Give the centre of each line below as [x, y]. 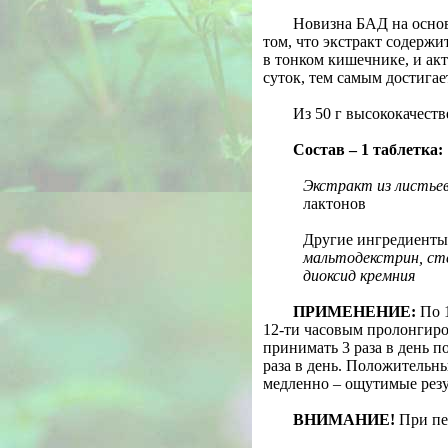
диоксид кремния [359, 275]
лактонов [334, 203]
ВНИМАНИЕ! [344, 419]
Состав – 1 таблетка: [368, 149]
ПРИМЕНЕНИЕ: [354, 311]
